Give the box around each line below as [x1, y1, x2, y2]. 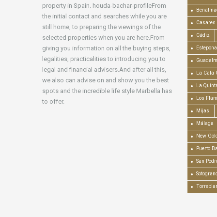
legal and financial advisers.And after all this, [42, 66, 166, 74]
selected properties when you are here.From [42, 34, 165, 42]
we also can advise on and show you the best [42, 77, 169, 84]
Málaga [196, 121, 214, 126]
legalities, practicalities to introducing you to [42, 55, 166, 63]
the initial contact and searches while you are [42, 13, 167, 20]
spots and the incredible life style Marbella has [42, 87, 172, 95]
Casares [196, 20, 216, 26]
